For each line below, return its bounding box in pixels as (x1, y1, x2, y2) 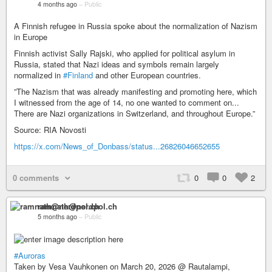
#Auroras (14, 250, 46, 262)
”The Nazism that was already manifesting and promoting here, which (14, 85, 257, 97)
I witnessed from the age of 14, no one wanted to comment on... (14, 96, 239, 108)
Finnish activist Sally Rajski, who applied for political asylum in (14, 47, 235, 59)
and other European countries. (93, 69, 201, 81)
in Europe (14, 30, 47, 42)
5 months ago (38, 211, 77, 221)
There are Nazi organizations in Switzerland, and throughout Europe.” (14, 107, 255, 119)
